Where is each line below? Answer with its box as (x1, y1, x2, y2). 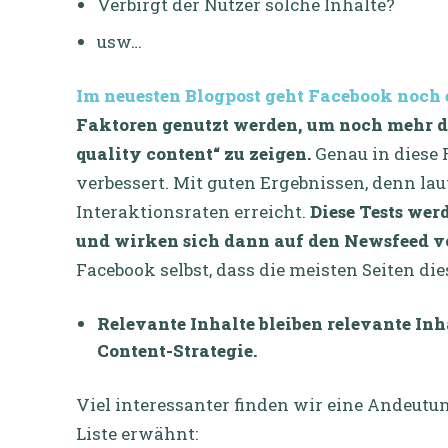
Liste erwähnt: (76, 421, 198, 445)
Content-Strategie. (97, 338, 261, 362)
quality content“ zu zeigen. (76, 141, 311, 165)
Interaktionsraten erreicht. (76, 199, 310, 223)
